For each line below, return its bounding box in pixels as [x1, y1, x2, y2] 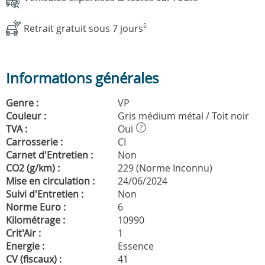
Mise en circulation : [6, 174, 95, 188]
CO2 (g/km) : [6, 161, 60, 174]
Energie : [6, 239, 44, 253]
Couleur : [6, 109, 46, 122]
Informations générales [6, 68, 159, 88]
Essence [115, 239, 154, 253]
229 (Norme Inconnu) [115, 161, 212, 174]
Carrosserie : [6, 135, 63, 148]
